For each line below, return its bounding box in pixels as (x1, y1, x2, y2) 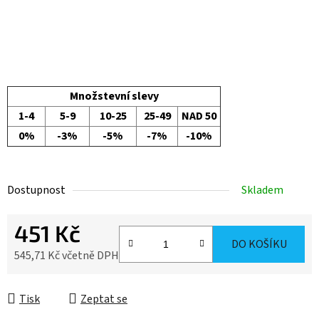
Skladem (241, 182, 283, 198)
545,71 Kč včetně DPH (14, 247, 119, 263)
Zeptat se (80, 291, 127, 307)
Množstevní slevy (69, 88, 159, 104)
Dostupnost (7, 182, 66, 198)
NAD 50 (182, 108, 216, 124)
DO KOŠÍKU (231, 236, 287, 252)
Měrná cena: (14, 269, 71, 286)
